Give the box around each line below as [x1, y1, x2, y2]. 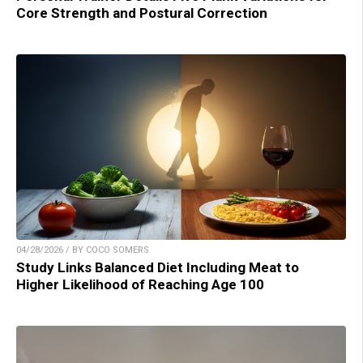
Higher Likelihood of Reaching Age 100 [16, 275, 264, 293]
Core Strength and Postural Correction [16, 4, 267, 21]
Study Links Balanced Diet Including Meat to [16, 258, 299, 275]
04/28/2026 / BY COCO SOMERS [16, 244, 149, 255]
